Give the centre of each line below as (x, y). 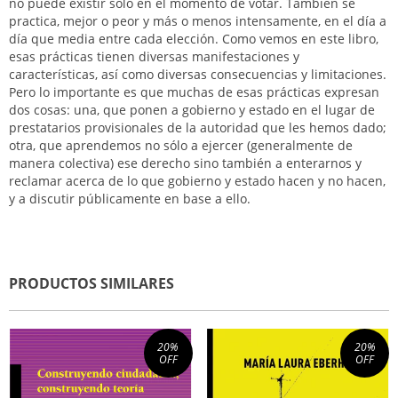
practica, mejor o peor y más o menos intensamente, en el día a (198, 21)
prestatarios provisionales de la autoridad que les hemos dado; (198, 127)
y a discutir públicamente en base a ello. (130, 199)
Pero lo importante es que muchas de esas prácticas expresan (194, 92)
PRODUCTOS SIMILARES (92, 283)
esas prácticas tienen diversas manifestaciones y (154, 56)
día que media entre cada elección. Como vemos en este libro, (194, 39)
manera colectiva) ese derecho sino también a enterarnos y (185, 163)
